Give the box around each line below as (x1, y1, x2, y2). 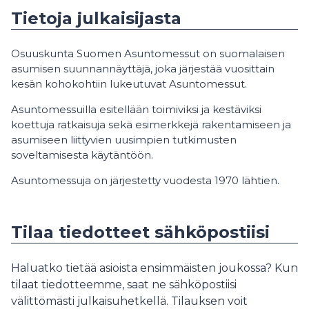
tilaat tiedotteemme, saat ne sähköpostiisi (11, 277, 237, 291)
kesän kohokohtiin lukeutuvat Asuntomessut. (11, 77, 247, 90)
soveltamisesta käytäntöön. (11, 148, 153, 161)
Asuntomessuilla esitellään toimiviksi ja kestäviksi (11, 102, 261, 116)
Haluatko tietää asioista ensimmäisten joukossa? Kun (11, 261, 298, 275)
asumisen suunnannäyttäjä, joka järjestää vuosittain (11, 61, 275, 75)
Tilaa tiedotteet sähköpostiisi (11, 221, 270, 242)
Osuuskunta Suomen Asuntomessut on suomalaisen (11, 46, 285, 60)
